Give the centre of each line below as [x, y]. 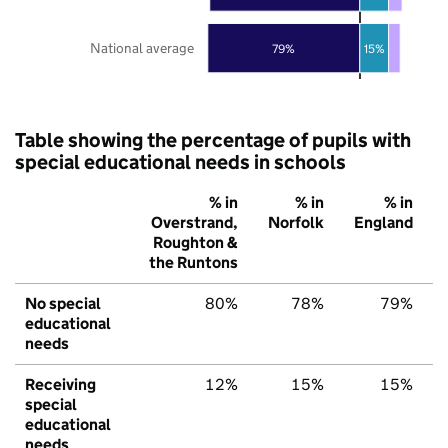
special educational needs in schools [180, 161]
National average [142, 47]
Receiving [60, 384]
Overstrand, [194, 222]
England [383, 222]
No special [63, 303]
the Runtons [193, 262]
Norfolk [296, 222]
